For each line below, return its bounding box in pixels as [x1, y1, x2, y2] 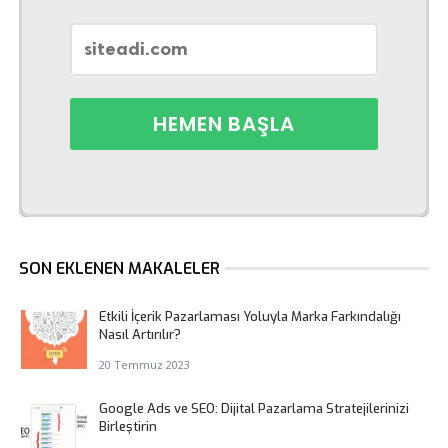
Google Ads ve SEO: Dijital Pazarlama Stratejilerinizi [98, 399, 409, 417]
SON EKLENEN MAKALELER [18, 257, 220, 279]
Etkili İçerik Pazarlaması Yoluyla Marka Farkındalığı [98, 307, 401, 325]
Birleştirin [98, 417, 157, 435]
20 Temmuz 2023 [98, 356, 190, 372]
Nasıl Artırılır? [98, 325, 181, 343]
